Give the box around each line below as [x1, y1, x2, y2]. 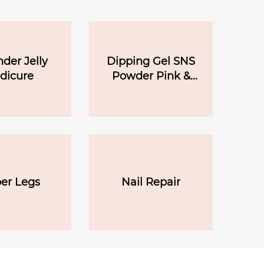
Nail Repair [121, 175, 180, 189]
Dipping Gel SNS [107, 54, 195, 68]
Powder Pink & [111, 69, 190, 82]
